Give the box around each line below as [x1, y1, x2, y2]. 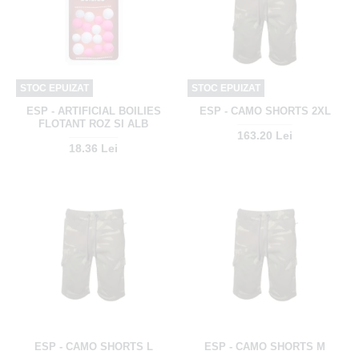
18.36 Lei [69, 141, 119, 155]
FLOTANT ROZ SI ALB [38, 117, 149, 130]
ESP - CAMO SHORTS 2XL [199, 104, 331, 117]
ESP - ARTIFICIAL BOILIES [26, 104, 161, 117]
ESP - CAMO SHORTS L [34, 340, 153, 353]
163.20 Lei [237, 128, 293, 142]
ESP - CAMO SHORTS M [204, 340, 326, 353]
